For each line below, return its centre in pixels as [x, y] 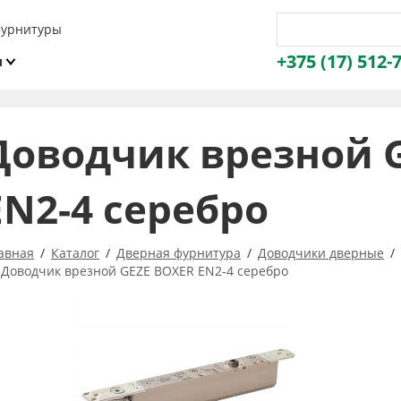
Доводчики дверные [321, 252]
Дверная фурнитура [179, 252]
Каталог [75, 252]
